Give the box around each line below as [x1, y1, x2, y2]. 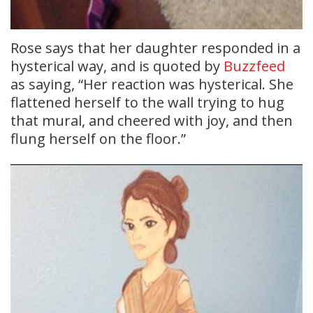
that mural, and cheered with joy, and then [10, 111, 293, 131]
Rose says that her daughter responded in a [10, 38, 300, 58]
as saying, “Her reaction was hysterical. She [10, 75, 293, 94]
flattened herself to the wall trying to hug [10, 93, 284, 112]
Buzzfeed [224, 57, 285, 76]
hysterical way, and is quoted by [10, 57, 224, 76]
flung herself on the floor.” [10, 129, 186, 149]
